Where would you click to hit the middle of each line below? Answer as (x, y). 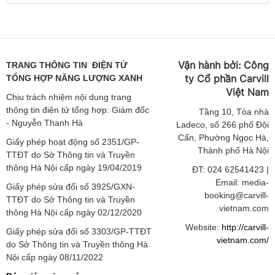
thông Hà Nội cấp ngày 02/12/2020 (74, 212)
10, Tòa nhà (244, 111)
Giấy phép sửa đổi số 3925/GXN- (71, 186)
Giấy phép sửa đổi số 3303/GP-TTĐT (79, 231)
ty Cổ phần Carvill (227, 78)
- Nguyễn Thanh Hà (45, 122)
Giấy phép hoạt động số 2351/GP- (73, 141)
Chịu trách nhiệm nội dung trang (69, 97)
